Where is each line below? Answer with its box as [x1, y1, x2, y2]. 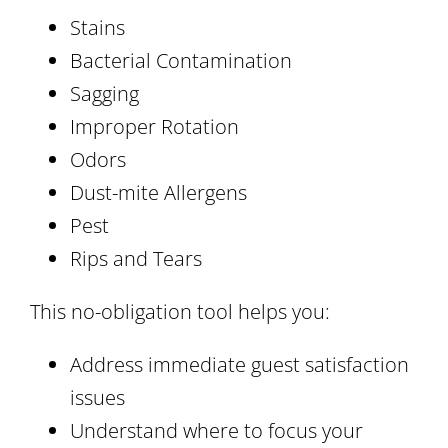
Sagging [70, 79, 139, 107]
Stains [70, 13, 125, 41]
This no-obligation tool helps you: [30, 297, 330, 325]
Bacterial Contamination [70, 46, 292, 74]
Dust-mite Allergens [70, 178, 247, 206]
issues [70, 383, 125, 411]
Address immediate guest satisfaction [70, 350, 409, 378]
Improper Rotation [70, 112, 239, 140]
